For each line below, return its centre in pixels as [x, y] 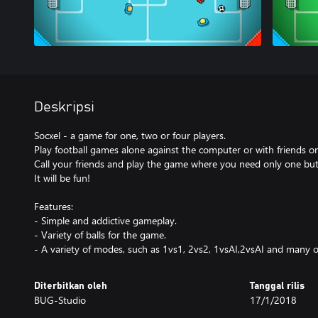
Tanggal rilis [277, 286]
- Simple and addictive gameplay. [105, 220]
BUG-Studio [60, 300]
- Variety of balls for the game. [100, 235]
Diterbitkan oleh [71, 286]
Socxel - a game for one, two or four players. [130, 135]
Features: [54, 206]
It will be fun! [62, 178]
